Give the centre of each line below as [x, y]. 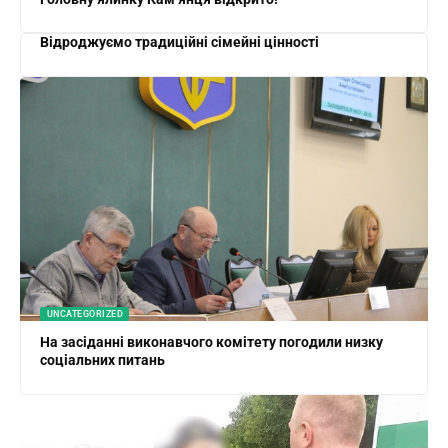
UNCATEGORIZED [85, 313]
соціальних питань [103, 360]
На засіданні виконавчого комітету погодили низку [212, 342]
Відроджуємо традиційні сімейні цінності [180, 42]
